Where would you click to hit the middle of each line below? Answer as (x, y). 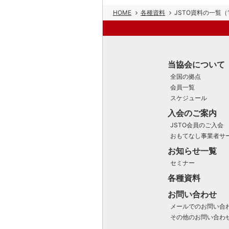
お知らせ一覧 (192, 151)
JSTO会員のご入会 (197, 125)
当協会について (196, 65)
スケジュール (188, 98)
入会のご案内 (192, 113)
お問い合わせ (192, 194)
